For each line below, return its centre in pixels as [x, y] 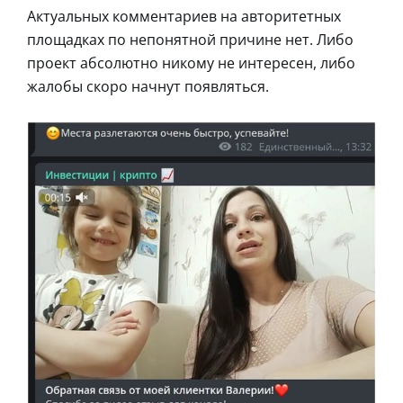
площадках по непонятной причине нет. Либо [190, 40]
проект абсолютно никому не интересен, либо [191, 63]
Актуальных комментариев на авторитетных [184, 17]
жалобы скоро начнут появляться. [148, 87]
